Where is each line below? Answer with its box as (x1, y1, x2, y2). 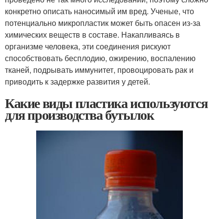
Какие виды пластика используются (5, 92, 208, 113)
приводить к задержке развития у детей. (5, 75, 150, 87)
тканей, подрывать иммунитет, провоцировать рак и (5, 64, 194, 75)
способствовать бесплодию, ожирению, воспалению (5, 52, 196, 64)
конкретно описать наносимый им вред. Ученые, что (5, 5, 194, 17)
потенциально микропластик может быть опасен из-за (5, 17, 200, 28)
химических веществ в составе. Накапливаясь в (5, 28, 180, 40)
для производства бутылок (5, 104, 154, 125)
